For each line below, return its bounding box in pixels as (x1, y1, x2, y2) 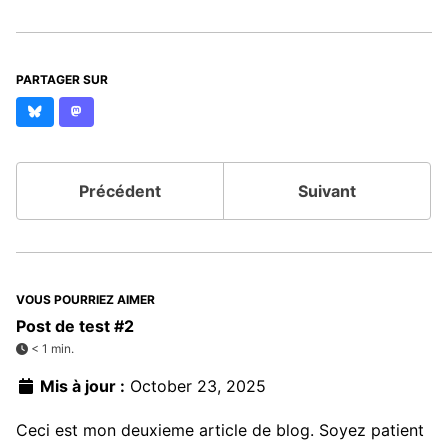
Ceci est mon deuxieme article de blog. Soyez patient (16, 420, 424, 441)
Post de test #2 (16, 315, 134, 336)
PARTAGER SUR (16, 71, 108, 87)
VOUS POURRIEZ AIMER (16, 291, 155, 307)
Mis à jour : (36, 375, 125, 396)
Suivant (298, 180, 356, 201)
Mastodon (81, 102, 140, 118)
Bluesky (41, 102, 87, 118)
